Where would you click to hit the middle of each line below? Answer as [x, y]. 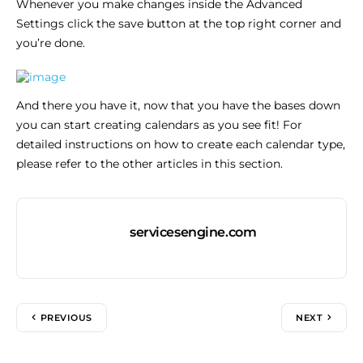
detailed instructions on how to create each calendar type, [181, 144]
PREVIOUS [66, 317]
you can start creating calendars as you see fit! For [159, 124]
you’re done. [51, 43]
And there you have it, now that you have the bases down [178, 105]
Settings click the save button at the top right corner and [179, 23]
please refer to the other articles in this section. [149, 163]
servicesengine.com [193, 232]
